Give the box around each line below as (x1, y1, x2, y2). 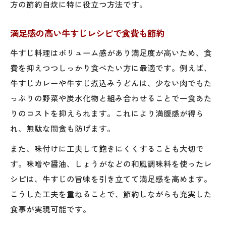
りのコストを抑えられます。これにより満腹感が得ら (10, 107, 204, 119)
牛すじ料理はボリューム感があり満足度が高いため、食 (10, 46, 212, 58)
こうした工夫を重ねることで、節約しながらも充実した (10, 188, 212, 199)
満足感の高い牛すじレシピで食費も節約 (10, 26, 164, 39)
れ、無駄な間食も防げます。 (10, 122, 115, 134)
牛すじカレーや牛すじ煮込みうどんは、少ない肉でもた (10, 77, 212, 88)
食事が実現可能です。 (10, 203, 91, 214)
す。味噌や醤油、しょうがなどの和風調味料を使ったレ (10, 157, 212, 169)
